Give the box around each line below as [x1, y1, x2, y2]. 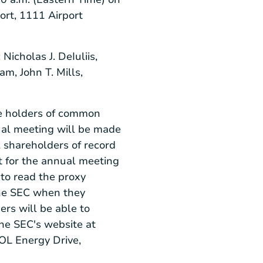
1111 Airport [19, 8, 83, 23]
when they [30, 185, 85, 200]
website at [41, 217, 96, 231]
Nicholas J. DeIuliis [4, 49, 95, 64]
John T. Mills [20, 65, 80, 80]
